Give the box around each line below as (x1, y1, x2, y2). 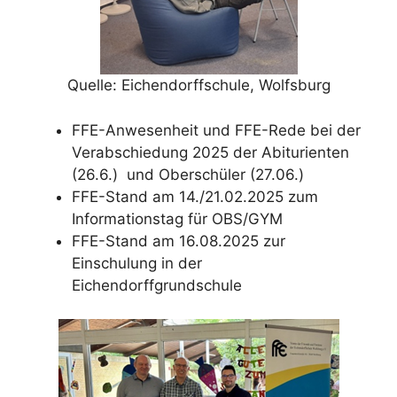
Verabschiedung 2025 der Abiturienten (72, 143, 349, 161)
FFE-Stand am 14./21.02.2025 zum (72, 187, 318, 206)
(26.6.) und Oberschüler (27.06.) (72, 165, 304, 183)
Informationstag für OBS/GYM (72, 209, 283, 228)
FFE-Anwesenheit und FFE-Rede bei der (72, 121, 361, 139)
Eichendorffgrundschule (72, 276, 242, 294)
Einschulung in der (72, 253, 202, 272)
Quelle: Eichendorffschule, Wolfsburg (66, 76, 331, 95)
